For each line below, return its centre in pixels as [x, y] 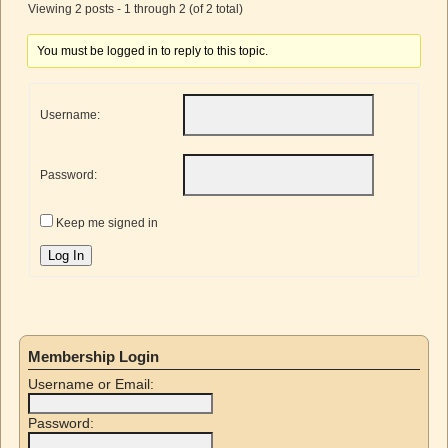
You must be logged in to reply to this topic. [153, 50]
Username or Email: [91, 383]
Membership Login [93, 356]
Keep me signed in [107, 222]
